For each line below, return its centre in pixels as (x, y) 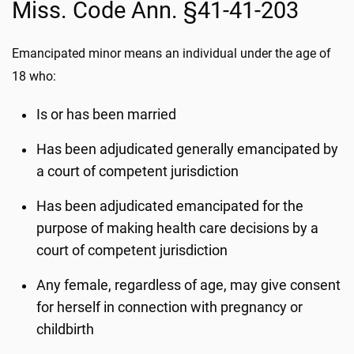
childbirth (66, 330)
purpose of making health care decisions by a (178, 228)
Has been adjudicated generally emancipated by (188, 149)
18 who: (34, 76)
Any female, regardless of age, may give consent (189, 285)
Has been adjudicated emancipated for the (170, 206)
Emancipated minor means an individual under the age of (171, 53)
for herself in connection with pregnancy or (170, 307)
